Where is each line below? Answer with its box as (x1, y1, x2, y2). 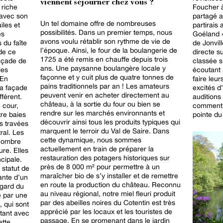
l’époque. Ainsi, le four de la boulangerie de (40, 46, 177, 54)
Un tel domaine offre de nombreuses (40, 19, 156, 27)
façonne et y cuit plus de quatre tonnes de (40, 73, 174, 81)
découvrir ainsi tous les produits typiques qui (40, 117, 180, 126)
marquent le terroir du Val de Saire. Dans (40, 126, 169, 135)
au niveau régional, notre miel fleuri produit (40, 189, 175, 198)
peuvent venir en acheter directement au (40, 91, 169, 99)
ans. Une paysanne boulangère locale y (40, 64, 166, 72)
